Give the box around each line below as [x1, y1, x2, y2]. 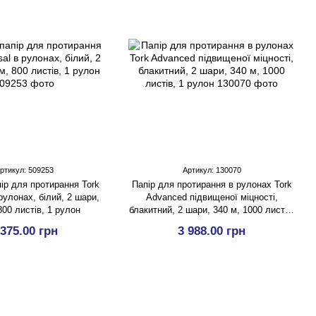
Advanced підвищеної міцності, [145, 192, 278, 202]
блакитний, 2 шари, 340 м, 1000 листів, [128, 205, 295, 215]
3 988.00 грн [178, 224, 245, 238]
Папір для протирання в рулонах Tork [131, 179, 292, 190]
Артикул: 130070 [182, 166, 241, 174]
